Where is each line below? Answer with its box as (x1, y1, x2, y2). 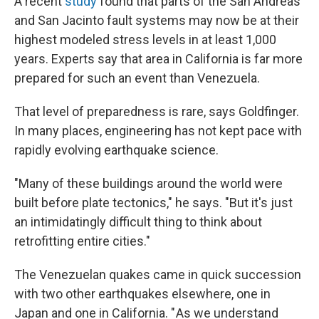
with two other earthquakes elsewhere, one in (14, 286, 271, 301)
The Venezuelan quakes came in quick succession (14, 267, 301, 282)
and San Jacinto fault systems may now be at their (14, 13, 299, 28)
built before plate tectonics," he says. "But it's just (14, 195, 293, 210)
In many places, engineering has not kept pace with (14, 123, 302, 138)
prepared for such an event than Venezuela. (14, 70, 260, 85)
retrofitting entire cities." (14, 234, 150, 249)
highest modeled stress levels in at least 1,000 (14, 32, 276, 47)
